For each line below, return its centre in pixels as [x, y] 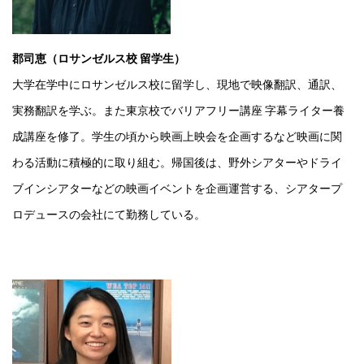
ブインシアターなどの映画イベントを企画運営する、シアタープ [177, 188]
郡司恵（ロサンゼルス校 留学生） [99, 58]
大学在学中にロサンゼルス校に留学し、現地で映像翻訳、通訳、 [177, 84]
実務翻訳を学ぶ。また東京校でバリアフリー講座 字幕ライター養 [178, 110]
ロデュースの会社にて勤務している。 [109, 214]
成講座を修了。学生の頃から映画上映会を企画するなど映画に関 [177, 136]
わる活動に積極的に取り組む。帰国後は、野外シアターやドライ [177, 162]
